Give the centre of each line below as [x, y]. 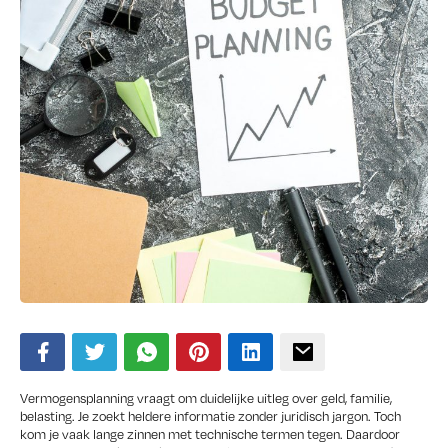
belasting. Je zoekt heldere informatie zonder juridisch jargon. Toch [210, 416]
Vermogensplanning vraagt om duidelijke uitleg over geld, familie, [206, 398]
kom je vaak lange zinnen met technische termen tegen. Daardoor [210, 434]
